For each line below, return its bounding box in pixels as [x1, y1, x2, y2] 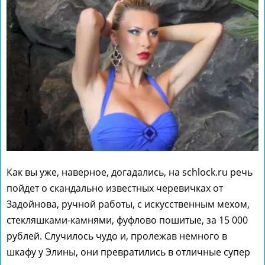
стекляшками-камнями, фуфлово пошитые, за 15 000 [7, 214, 248, 227]
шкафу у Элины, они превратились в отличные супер [7, 245, 250, 259]
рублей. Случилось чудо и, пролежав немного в [7, 230, 227, 243]
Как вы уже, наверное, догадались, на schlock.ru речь [7, 166, 253, 179]
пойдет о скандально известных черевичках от [7, 182, 223, 195]
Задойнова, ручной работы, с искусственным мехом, [7, 198, 250, 211]
